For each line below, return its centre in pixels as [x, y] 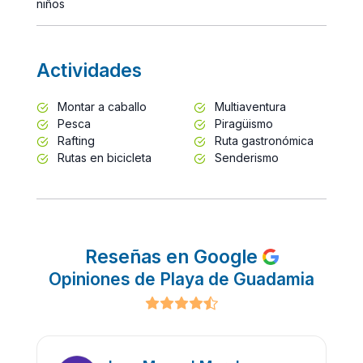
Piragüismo [242, 123]
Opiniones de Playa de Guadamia [181, 279]
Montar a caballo [100, 106]
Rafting [75, 140]
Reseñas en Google [173, 256]
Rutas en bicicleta [103, 157]
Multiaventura [249, 106]
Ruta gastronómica [263, 140]
